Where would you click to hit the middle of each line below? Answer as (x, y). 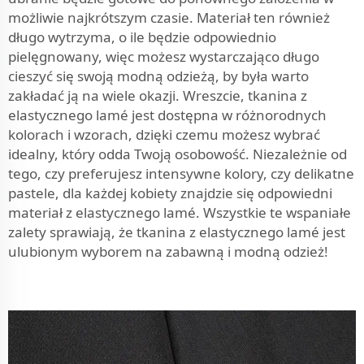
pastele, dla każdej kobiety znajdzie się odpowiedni (170, 193)
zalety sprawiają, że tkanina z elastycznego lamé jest (177, 232)
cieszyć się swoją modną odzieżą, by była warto (158, 76)
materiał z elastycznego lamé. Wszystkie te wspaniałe (180, 212)
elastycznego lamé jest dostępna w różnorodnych (167, 115)
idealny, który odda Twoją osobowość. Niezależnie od (178, 154)
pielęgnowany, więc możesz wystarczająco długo (164, 56)
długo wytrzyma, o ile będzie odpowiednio (142, 37)
